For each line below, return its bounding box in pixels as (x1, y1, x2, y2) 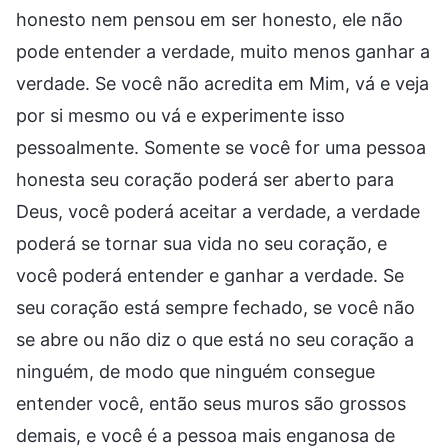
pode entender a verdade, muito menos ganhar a (16, 40, 430, 62)
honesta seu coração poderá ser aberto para (16, 168, 394, 190)
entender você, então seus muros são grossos (16, 392, 406, 414)
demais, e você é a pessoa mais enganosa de (16, 424, 395, 446)
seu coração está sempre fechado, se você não (16, 296, 415, 318)
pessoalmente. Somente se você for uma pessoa (16, 136, 426, 158)
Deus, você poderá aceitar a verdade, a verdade (16, 200, 420, 222)
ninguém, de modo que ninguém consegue (16, 360, 375, 382)
